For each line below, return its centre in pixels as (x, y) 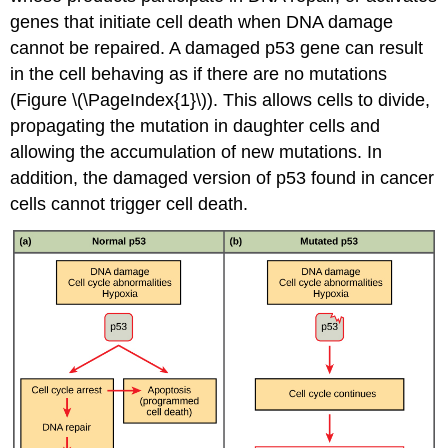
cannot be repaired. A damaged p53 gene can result (217, 48)
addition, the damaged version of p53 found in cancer (222, 178)
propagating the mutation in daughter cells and (195, 126)
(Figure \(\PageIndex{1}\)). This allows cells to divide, (220, 100)
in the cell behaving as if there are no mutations (199, 74)
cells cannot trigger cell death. (129, 204)
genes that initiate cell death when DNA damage (202, 22)
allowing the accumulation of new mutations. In (196, 152)
